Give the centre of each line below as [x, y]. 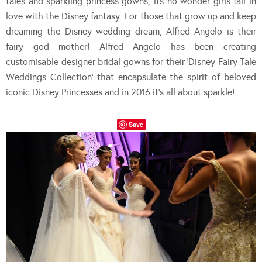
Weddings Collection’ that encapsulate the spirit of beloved [131, 77]
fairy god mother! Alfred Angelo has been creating [131, 47]
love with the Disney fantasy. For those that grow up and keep [131, 16]
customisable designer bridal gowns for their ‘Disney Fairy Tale [131, 62]
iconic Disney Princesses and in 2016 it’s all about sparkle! [120, 92]
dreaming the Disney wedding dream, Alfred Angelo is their [131, 32]
